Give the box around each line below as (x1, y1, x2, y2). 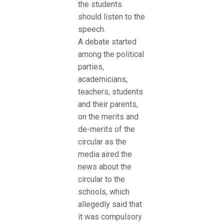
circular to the (78, 174, 125, 184)
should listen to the (78, 11, 145, 21)
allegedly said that (78, 199, 142, 209)
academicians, (78, 74, 127, 84)
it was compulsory (78, 211, 142, 221)
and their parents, (78, 99, 138, 109)
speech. (78, 24, 105, 34)
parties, (78, 61, 104, 71)
